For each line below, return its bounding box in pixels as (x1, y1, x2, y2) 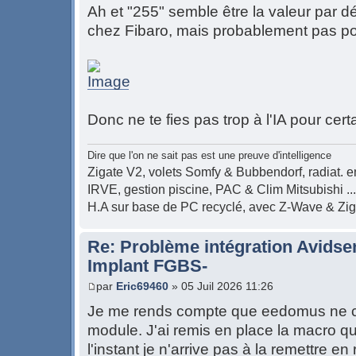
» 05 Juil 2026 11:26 (168, 279, 273, 292)
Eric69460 (116, 279, 168, 292)
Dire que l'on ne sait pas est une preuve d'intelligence (87, 149, 331, 161)
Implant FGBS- (87, 256, 207, 276)
